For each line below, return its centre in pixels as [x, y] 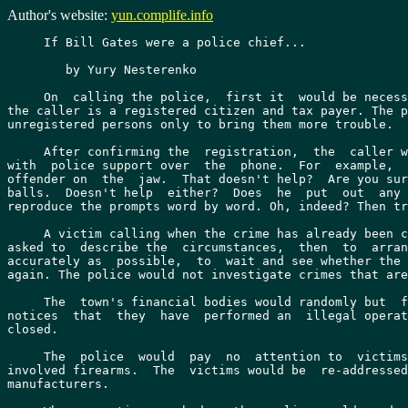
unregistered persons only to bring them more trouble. [200, 124]
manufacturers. [58, 384]
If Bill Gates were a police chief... [157, 42]
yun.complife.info [162, 15]
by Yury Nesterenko [36, 70]
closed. [33, 329]
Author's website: [59, 15]
